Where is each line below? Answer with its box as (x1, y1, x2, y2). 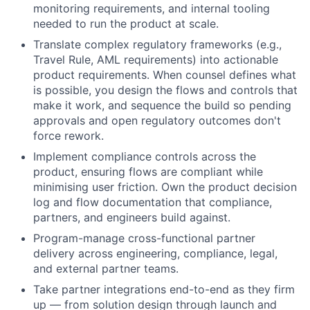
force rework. (33, 128, 104, 143)
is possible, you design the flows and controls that (33, 82, 298, 97)
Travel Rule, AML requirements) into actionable (33, 52, 278, 66)
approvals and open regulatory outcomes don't (33, 113, 281, 127)
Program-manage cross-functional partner (33, 230, 255, 245)
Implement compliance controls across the (33, 149, 256, 163)
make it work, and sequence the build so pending (33, 98, 291, 112)
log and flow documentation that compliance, (33, 194, 272, 209)
